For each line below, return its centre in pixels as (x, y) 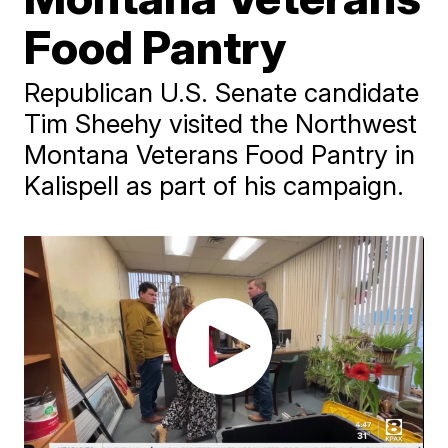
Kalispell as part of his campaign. (214, 185)
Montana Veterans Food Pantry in (220, 154)
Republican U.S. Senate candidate (222, 92)
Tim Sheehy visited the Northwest (221, 123)
